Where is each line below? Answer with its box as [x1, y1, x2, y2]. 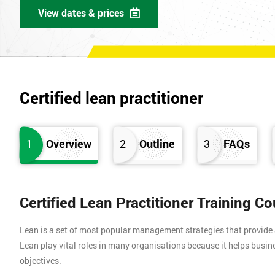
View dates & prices [38, 6, 124, 20]
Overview [46, 136, 92, 152]
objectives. [20, 255, 61, 267]
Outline [139, 136, 176, 152]
